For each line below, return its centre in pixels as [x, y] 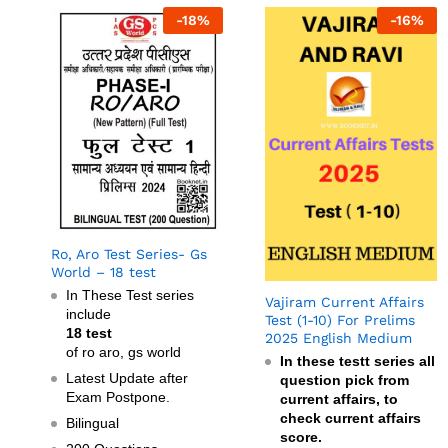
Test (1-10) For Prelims [340, 320]
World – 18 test [103, 271]
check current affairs [350, 418]
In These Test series [130, 294]
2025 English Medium [338, 338]
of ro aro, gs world [123, 351]
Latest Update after [127, 377]
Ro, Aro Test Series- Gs [129, 253]
